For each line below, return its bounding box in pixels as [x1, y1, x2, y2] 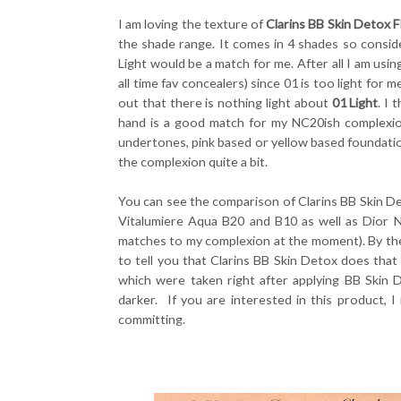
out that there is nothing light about [118, 95, 332, 111]
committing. [118, 311, 185, 328]
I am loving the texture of [118, 16, 267, 32]
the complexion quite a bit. [118, 154, 270, 170]
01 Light [331, 95, 379, 111]
